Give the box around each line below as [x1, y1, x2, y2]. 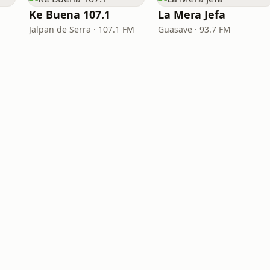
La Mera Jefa [158, 7, 225, 22]
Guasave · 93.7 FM [158, 24, 231, 35]
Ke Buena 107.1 [29, 7, 110, 22]
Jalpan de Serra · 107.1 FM [29, 24, 134, 35]
